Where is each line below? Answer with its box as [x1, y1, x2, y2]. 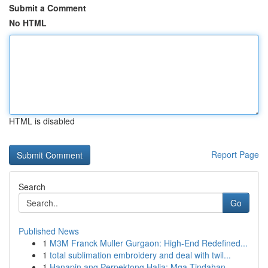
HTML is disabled [9, 115, 75, 127]
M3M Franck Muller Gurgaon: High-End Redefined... [50, 237, 248, 249]
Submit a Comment [9, 2, 86, 14]
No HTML [9, 17, 47, 29]
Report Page [211, 148, 259, 160]
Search [19, 181, 45, 193]
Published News [19, 225, 79, 237]
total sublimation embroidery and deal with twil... [50, 249, 231, 261]
